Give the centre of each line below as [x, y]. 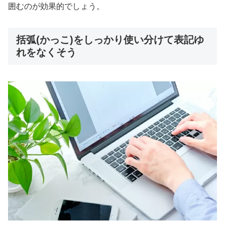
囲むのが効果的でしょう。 [56, 6]
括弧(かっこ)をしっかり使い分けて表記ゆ [110, 40]
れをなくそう [46, 52]
